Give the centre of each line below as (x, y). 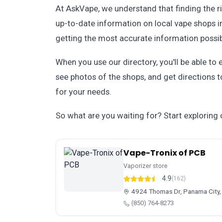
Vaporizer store (145, 166)
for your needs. (83, 92)
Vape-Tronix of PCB (165, 153)
